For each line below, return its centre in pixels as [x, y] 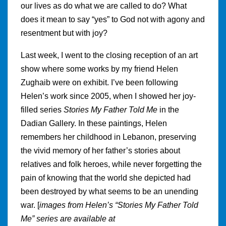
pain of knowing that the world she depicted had [106, 178]
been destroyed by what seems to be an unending [109, 192]
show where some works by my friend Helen [99, 69]
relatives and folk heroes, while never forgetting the [111, 164]
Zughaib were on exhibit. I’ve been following [99, 83]
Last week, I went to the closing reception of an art [109, 55]
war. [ [30, 205]
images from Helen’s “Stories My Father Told [119, 205]
